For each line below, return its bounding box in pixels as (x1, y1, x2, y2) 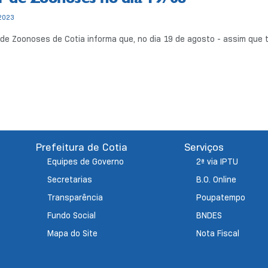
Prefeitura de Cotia (35, 141, 128, 154)
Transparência (47, 192, 103, 203)
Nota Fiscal (196, 228, 239, 239)
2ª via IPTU (196, 156, 238, 167)
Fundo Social (47, 210, 96, 221)
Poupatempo (196, 192, 245, 203)
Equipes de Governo (47, 156, 124, 167)
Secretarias (47, 174, 93, 185)
